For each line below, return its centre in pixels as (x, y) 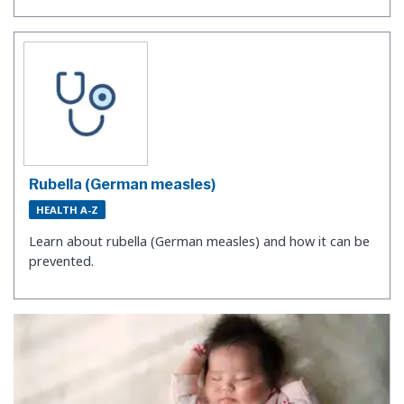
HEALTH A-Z (67, 210)
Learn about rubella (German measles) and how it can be (199, 241)
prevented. (61, 261)
